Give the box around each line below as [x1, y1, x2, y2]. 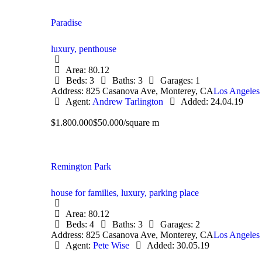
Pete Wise [93, 240, 130, 250]
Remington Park [51, 161, 111, 172]
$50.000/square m [93, 117, 159, 127]
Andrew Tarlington [92, 96, 164, 106]
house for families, [51, 187, 121, 198]
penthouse [79, 43, 116, 54]
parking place [149, 187, 199, 198]
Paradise [51, 17, 82, 27]
